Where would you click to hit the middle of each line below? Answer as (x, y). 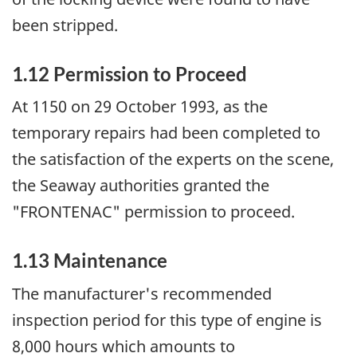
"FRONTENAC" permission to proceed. (153, 212)
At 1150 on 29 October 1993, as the (140, 107)
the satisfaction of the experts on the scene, (173, 159)
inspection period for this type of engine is (167, 320)
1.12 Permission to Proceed (129, 73)
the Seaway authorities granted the (141, 186)
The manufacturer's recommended (142, 293)
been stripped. (65, 25)
